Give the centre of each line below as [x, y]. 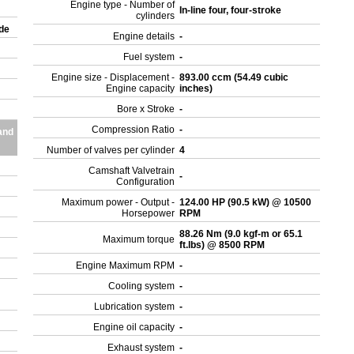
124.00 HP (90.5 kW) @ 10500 [246, 202]
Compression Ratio [134, 130]
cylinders [156, 16]
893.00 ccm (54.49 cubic [234, 77]
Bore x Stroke [146, 109]
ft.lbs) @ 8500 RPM [224, 245]
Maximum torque [139, 239]
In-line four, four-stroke [232, 10]
